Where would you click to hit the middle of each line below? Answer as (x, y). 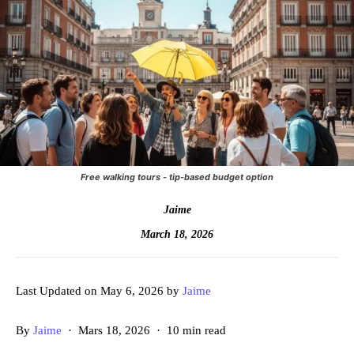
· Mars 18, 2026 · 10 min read (144, 331)
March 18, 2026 (177, 234)
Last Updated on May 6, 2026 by (99, 291)
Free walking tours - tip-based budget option (177, 177)
